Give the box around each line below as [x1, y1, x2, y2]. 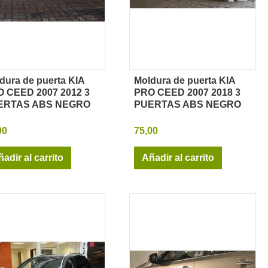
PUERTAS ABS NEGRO [134, 99, 241, 109]
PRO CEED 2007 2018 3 [134, 87, 240, 98]
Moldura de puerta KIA [134, 75, 235, 86]
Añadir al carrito [142, 152, 214, 163]
